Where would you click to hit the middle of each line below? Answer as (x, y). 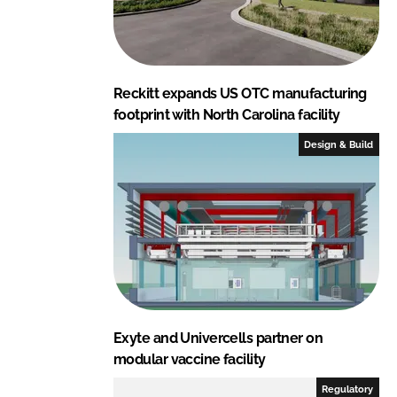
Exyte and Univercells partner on (218, 338)
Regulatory (348, 389)
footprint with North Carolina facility (227, 114)
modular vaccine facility (190, 359)
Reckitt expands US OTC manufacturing (240, 93)
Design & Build (339, 144)
